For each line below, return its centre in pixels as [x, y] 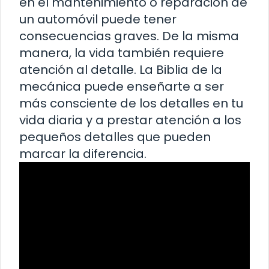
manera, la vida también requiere [122, 53]
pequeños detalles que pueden [115, 137]
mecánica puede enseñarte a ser [122, 86]
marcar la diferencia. [83, 153]
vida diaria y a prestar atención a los [130, 120]
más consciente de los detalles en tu [131, 103]
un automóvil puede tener [98, 19]
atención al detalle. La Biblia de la [121, 69]
